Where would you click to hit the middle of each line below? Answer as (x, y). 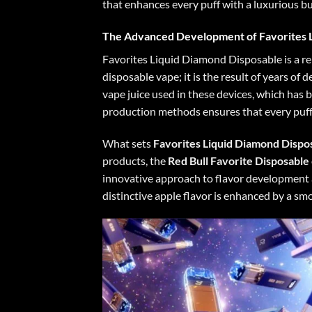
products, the (135, 160)
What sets (128, 143)
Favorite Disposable (260, 160)
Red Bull (189, 160)
